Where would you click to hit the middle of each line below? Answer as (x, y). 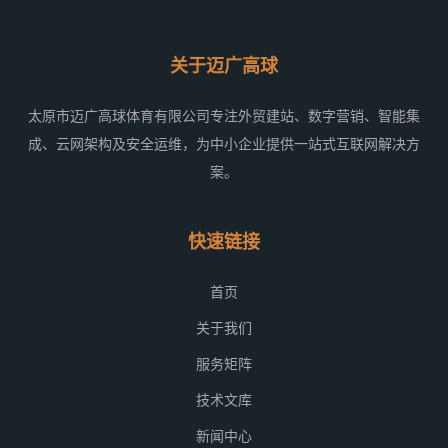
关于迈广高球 (224, 66)
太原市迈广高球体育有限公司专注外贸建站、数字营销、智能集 (224, 116)
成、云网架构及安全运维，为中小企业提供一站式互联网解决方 (224, 144)
